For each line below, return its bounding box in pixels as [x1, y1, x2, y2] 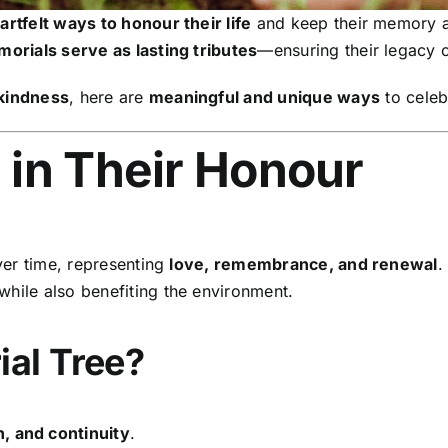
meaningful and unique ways [148, 87, 381, 108]
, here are [69, 87, 149, 108]
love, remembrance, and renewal [169, 253, 438, 274]
